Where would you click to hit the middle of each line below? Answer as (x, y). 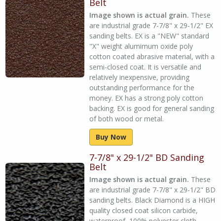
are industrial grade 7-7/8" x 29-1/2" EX (151, 25)
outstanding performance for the (142, 88)
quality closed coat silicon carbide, (144, 210)
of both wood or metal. (127, 119)
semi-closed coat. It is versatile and (145, 67)
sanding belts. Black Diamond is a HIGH (152, 200)
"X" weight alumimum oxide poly (141, 46)
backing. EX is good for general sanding (152, 108)
